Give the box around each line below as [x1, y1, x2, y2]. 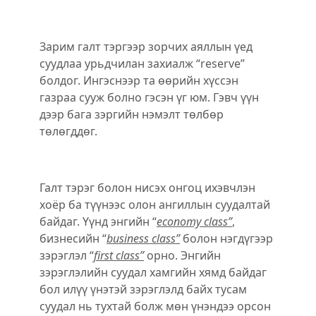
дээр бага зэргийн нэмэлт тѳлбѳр [39, 106, 224, 122]
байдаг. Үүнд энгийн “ [39, 213, 157, 229]
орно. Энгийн [144, 247, 221, 263]
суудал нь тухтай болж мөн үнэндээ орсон [39, 298, 271, 314]
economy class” [157, 213, 232, 229]
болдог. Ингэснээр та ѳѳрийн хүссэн [39, 72, 238, 88]
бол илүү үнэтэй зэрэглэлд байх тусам [39, 281, 247, 297]
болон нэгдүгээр [180, 230, 273, 246]
